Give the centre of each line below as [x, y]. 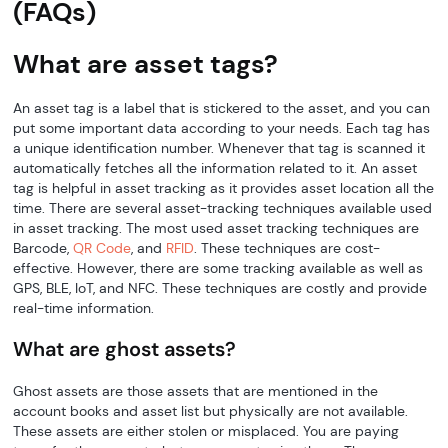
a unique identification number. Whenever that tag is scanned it [219, 147]
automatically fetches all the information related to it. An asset [215, 167]
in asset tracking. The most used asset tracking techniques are [216, 227]
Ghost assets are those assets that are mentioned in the [196, 390]
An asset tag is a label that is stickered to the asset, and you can [222, 107]
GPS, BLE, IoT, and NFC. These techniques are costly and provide [220, 287]
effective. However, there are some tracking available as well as [218, 267]
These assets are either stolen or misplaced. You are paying [206, 430]
